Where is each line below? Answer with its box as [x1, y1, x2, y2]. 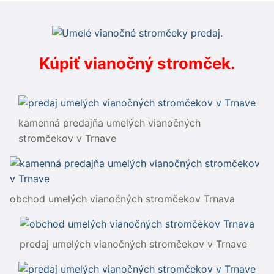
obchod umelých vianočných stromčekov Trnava [10, 192, 235, 205]
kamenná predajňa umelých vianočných [18, 116, 201, 129]
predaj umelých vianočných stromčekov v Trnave [20, 237, 247, 250]
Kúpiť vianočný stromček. [39, 53, 235, 73]
